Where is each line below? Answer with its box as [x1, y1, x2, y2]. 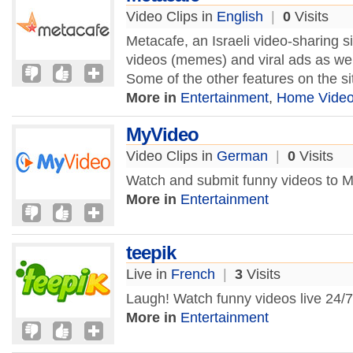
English [217, 9, 263, 24]
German [217, 148, 268, 164]
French [171, 266, 215, 282]
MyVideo [126, 124, 199, 145]
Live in [126, 266, 171, 282]
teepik [126, 242, 176, 263]
